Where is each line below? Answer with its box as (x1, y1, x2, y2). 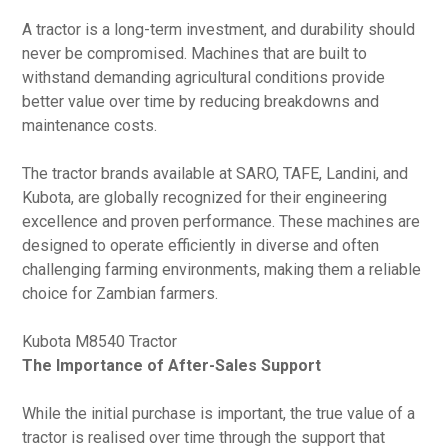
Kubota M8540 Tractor (22, 332, 178, 351)
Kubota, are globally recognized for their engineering (22, 188, 388, 207)
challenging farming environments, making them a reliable (22, 260, 422, 279)
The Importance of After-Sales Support (22, 356, 322, 375)
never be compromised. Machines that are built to (22, 44, 368, 63)
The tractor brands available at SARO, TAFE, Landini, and (22, 164, 409, 183)
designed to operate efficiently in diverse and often (22, 236, 380, 255)
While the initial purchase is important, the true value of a (22, 404, 416, 423)
